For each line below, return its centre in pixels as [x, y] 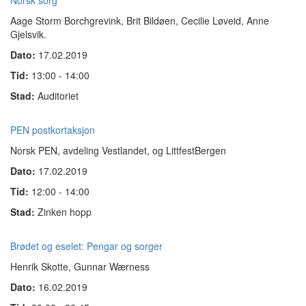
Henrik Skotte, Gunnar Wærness [80, 266]
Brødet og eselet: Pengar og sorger [86, 246]
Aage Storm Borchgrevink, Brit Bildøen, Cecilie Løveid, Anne [140, 20]
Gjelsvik [27, 34]
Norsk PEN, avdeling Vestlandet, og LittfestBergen [118, 150]
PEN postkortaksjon [53, 130]
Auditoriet [58, 96]
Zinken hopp [65, 212]
